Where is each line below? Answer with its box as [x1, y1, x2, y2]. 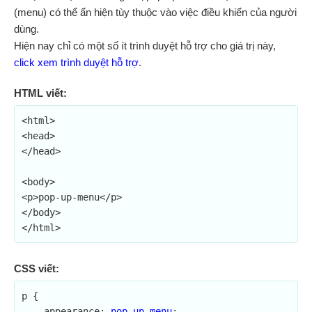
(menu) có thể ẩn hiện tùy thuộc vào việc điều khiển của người [14, 6, 297, 18]
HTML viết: [14, 87, 67, 99]
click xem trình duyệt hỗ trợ [14, 56, 139, 68]
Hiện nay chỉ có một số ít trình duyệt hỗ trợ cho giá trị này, [14, 40, 276, 52]
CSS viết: [14, 263, 59, 274]
